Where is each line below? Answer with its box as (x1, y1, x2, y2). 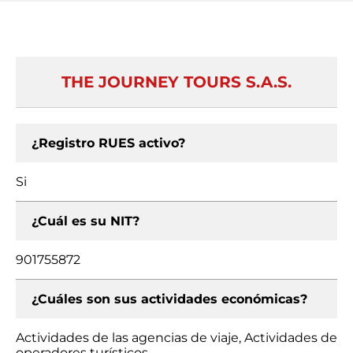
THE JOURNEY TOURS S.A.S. (61, 72, 292, 91)
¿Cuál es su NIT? (32, 214, 139, 229)
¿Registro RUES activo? (32, 136, 185, 150)
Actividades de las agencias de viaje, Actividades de (16, 330, 337, 345)
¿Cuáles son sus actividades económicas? (32, 292, 307, 307)
